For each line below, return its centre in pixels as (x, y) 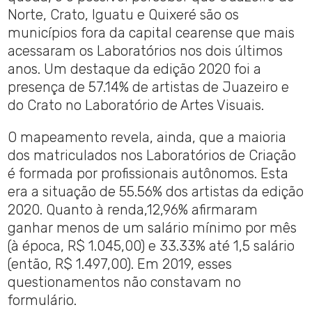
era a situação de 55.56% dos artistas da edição (156, 192)
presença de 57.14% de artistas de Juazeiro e (149, 87)
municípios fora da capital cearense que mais (151, 33)
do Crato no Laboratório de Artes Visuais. (136, 106)
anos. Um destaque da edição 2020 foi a (135, 69)
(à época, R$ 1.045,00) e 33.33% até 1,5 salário (151, 246)
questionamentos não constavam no (125, 282)
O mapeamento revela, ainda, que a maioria (147, 138)
